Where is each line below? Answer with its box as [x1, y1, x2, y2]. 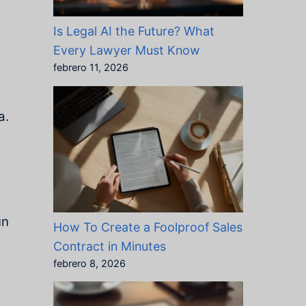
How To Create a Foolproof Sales [53, 220, 242, 235]
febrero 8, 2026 [53, 258, 126, 270]
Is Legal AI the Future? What [53, 24, 214, 39]
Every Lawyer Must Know [53, 43, 200, 58]
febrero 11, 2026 [53, 61, 128, 74]
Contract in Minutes [53, 239, 166, 254]
